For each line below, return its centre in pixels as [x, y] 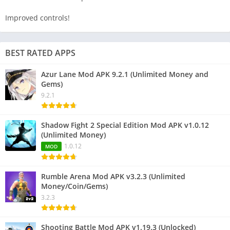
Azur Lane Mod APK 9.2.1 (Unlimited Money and [125, 74]
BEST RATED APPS [40, 53]
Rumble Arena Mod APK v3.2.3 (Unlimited [113, 177]
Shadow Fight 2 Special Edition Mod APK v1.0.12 [125, 125]
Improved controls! [37, 18]
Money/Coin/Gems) [74, 186]
